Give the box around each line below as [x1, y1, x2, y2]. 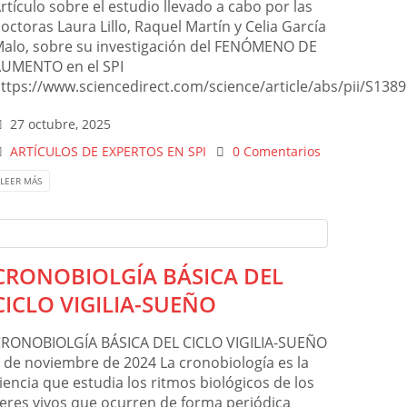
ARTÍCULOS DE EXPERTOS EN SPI [10, 143, 207, 161]
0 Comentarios [232, 143, 321, 161]
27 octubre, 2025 [10, 115, 112, 134]
